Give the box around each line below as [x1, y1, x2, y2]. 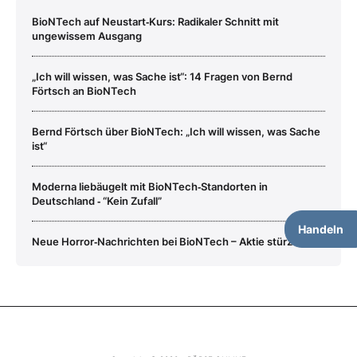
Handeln [298, 222, 343, 236]
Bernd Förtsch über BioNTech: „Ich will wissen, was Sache [32, 124, 320, 138]
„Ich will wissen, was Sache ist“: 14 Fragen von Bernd [32, 69, 292, 83]
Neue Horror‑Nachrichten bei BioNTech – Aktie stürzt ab [32, 234, 311, 248]
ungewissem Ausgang [32, 29, 142, 42]
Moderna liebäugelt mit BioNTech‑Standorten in [32, 179, 268, 193]
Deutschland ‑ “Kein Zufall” [32, 194, 162, 207]
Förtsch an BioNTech [32, 84, 136, 97]
